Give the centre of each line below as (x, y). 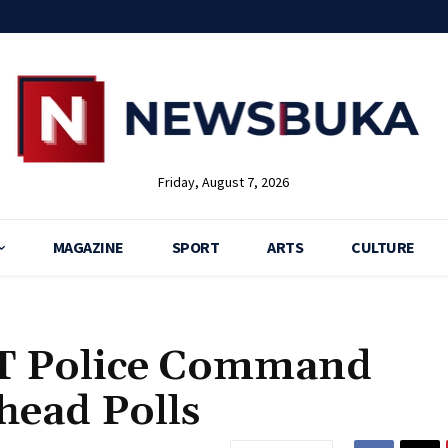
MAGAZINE (88, 247)
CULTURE (383, 247)
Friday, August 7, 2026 (224, 182)
